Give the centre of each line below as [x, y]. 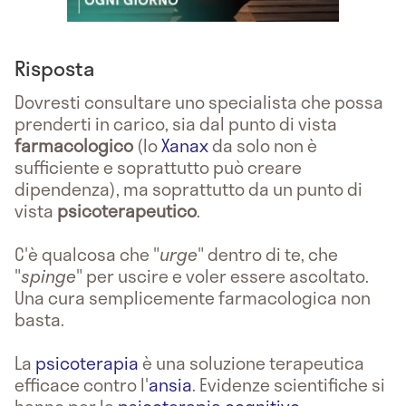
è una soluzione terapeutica [251, 362]
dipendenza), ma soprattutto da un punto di [188, 188]
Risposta [54, 68]
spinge [48, 275]
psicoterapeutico [127, 210]
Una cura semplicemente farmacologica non [193, 297]
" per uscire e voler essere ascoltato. [222, 275]
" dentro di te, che [268, 254]
